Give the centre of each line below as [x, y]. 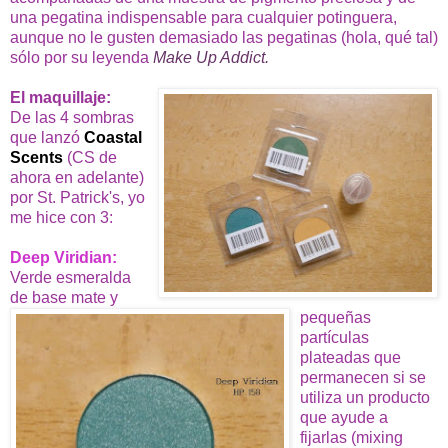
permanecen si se [363, 377]
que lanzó [45, 137]
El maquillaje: [60, 97]
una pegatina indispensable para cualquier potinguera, [203, 17]
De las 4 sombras [72, 117]
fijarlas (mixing [351, 437]
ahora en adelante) [77, 177]
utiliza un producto [365, 397]
